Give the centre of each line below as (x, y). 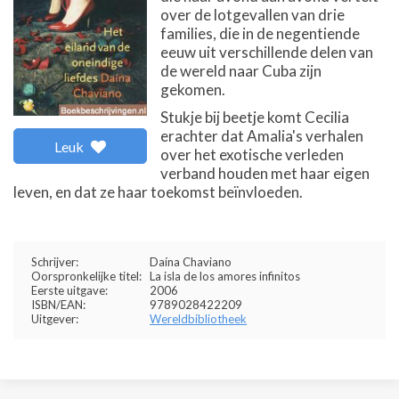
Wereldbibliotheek (198, 319)
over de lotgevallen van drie (252, 15)
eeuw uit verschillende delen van (267, 52)
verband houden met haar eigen (265, 173)
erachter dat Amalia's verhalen (262, 136)
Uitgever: (55, 319)
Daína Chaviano (191, 262)
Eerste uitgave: (69, 290)
